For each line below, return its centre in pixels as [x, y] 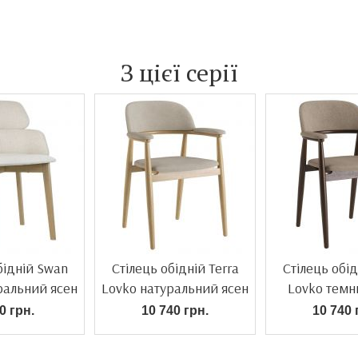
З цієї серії [179, 73]
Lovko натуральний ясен [175, 288]
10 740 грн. [175, 310]
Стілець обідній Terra [175, 268]
